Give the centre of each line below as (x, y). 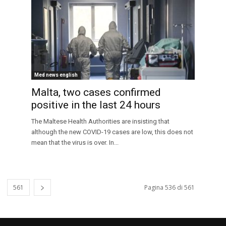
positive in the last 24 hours (96, 105)
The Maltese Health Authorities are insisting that (100, 122)
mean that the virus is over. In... (75, 143)
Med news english (56, 75)
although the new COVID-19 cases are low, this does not (112, 132)
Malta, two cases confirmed (96, 93)
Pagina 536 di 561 (169, 188)
